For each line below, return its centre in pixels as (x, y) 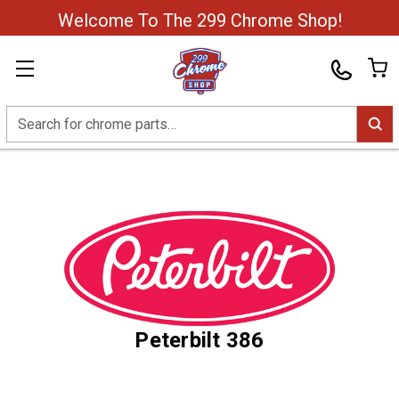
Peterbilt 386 (199, 341)
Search (28, 116)
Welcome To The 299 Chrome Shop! (199, 20)
